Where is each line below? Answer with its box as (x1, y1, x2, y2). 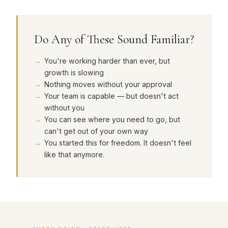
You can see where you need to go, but (44, 115, 180, 124)
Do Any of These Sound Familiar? (34, 32, 194, 47)
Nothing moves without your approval (44, 80, 172, 89)
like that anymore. (44, 150, 104, 159)
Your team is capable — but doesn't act (44, 92, 179, 100)
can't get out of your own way (44, 127, 148, 135)
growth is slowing (44, 68, 104, 77)
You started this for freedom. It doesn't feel (44, 138, 191, 147)
